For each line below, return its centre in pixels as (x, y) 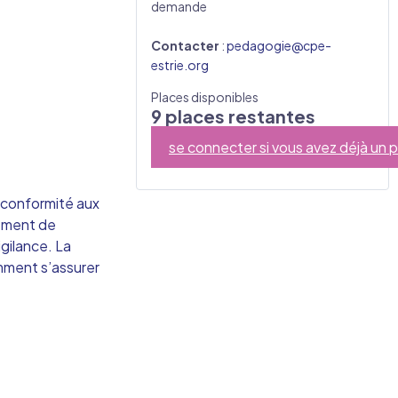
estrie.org (180, 65)
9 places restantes (233, 116)
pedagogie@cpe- (279, 45)
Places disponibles (205, 97)
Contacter (185, 45)
